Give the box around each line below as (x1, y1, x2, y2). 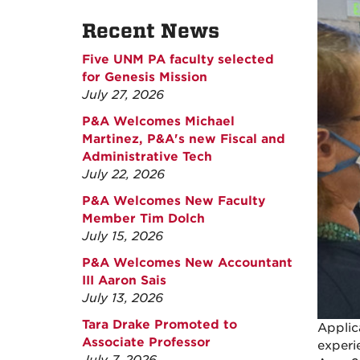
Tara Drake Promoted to (82, 317, 237, 332)
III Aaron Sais (82, 273, 166, 288)
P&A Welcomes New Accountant (82, 256, 292, 270)
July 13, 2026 (82, 291, 163, 305)
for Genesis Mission (82, 70, 207, 84)
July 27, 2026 (82, 88, 164, 102)
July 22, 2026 (82, 167, 165, 182)
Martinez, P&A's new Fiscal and (82, 132, 285, 146)
